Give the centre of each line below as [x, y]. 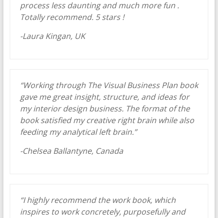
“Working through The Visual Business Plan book [109, 85]
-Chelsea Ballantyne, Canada [71, 151]
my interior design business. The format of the [105, 109]
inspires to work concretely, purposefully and [102, 212]
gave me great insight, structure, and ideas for [104, 97]
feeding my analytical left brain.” [78, 132]
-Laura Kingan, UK [52, 36]
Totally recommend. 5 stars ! [72, 17]
